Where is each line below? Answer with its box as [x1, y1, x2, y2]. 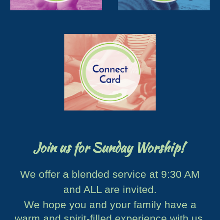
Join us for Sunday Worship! [33, 138, 187, 157]
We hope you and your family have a [24, 198, 196, 211]
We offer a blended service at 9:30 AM [20, 168, 200, 180]
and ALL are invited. [63, 183, 157, 195]
